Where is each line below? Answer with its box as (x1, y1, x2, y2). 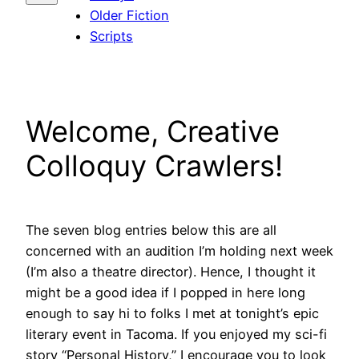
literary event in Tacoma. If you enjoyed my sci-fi (26, 326, 327, 343)
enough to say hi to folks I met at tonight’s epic (26, 305, 319, 322)
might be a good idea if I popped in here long (26, 284, 305, 301)
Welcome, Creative (26, 114, 280, 150)
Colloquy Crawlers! (26, 148, 283, 184)
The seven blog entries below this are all (26, 222, 276, 239)
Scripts (90, 28, 133, 45)
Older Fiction (90, 7, 169, 24)
